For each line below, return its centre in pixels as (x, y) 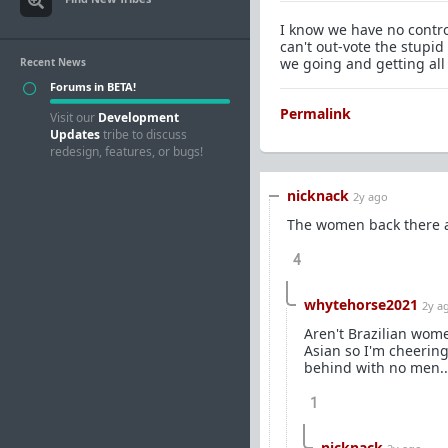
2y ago (370, 196)
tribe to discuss (143, 134)
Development (138, 117)
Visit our (74, 117)
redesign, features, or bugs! (126, 151)
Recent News (53, 62)
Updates (75, 134)
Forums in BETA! (93, 86)
